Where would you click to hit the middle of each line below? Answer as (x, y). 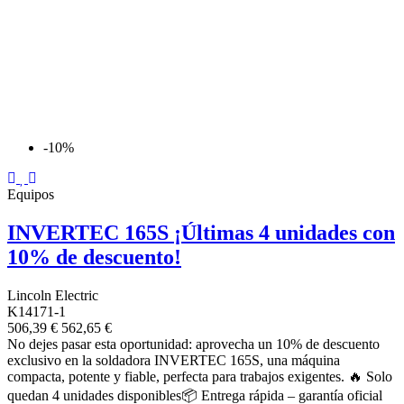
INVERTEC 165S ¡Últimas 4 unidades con (201, 232)
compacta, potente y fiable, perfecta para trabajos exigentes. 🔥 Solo (200, 376)
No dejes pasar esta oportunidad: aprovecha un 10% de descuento (193, 344)
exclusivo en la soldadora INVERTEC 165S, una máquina (174, 360)
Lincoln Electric (53, 295)
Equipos (31, 194)
